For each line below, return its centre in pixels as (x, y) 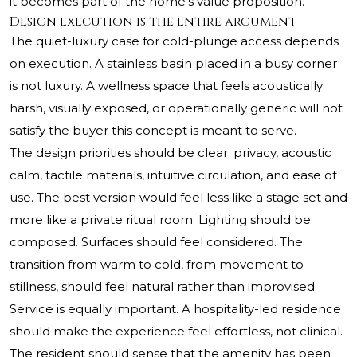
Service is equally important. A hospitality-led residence (175, 309)
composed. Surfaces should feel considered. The (156, 242)
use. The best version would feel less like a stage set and (178, 198)
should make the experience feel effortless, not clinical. (176, 331)
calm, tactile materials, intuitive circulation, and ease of (173, 175)
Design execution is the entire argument (153, 22)
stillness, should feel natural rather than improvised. (163, 287)
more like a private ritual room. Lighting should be (160, 220)
